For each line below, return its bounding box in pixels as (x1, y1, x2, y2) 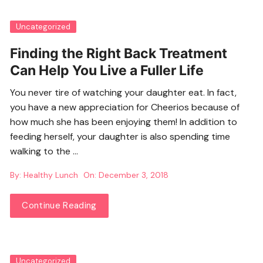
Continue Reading (22, 200, 97, 212)
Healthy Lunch (23, 170, 79, 181)
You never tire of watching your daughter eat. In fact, (10, 86, 237, 99)
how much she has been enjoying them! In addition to (10, 116, 238, 129)
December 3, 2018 (99, 170, 169, 181)
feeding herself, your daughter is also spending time (10, 130, 231, 143)
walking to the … (10, 145, 79, 158)
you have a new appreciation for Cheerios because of (10, 101, 240, 114)
